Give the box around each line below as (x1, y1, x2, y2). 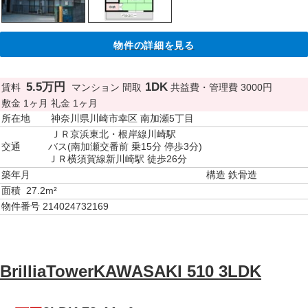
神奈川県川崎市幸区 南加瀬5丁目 (51, 113, 195, 124)
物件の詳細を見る (113, 38, 195, 52)
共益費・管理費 (170, 82, 238, 93)
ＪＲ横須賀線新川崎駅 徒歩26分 (48, 153, 187, 164)
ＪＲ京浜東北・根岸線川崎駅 (51, 129, 177, 140)
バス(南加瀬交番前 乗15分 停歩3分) (48, 141, 202, 152)
